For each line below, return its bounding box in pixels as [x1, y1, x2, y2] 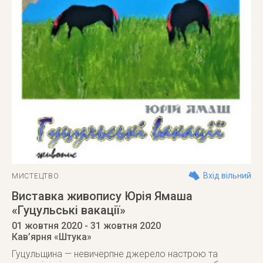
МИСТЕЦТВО [12, 172, 59, 180]
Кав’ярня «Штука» [12, 231, 92, 242]
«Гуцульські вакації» [12, 203, 126, 217]
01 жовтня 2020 [12, 220, 82, 231]
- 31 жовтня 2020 [82, 220, 161, 231]
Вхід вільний [203, 171, 251, 180]
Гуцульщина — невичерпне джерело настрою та [12, 248, 218, 259]
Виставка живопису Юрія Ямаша [12, 189, 193, 203]
